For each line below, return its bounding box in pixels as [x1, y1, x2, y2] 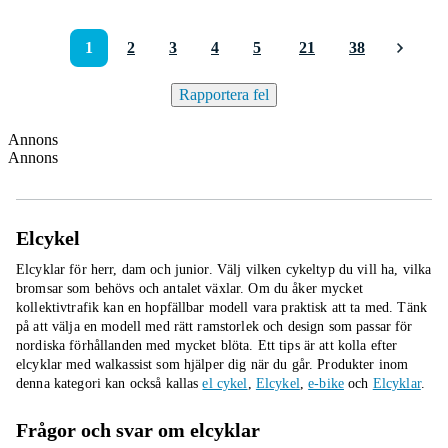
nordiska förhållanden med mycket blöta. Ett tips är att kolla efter [16, 338, 398, 353]
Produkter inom [317, 357, 409, 372]
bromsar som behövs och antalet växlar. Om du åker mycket [16, 281, 363, 296]
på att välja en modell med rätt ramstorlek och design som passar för [16, 319, 413, 334]
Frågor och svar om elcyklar [16, 419, 260, 441]
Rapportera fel [179, 86, 269, 103]
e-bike [308, 376, 344, 391]
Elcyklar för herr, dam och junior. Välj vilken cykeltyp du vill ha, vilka [16, 262, 432, 277]
